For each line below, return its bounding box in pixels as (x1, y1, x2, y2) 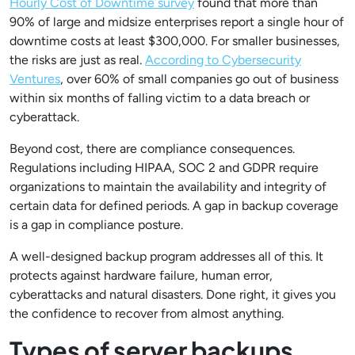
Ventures (10, 71, 60, 86)
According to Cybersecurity (145, 52, 301, 67)
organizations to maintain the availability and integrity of (10, 179, 326, 194)
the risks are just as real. (10, 52, 145, 67)
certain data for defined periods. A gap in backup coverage (10, 198, 338, 213)
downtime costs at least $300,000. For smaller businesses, (10, 33, 340, 48)
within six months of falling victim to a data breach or (10, 90, 310, 105)
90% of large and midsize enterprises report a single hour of (10, 14, 344, 29)
